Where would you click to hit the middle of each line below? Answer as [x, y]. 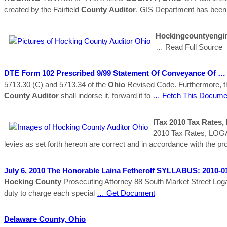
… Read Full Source [189, 47]
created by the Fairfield [43, 9]
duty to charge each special [50, 193]
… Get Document [126, 193]
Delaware [22, 219]
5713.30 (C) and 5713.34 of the [56, 84]
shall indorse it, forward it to [106, 95]
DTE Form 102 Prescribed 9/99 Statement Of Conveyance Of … [115, 73]
